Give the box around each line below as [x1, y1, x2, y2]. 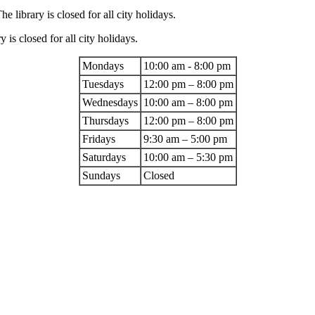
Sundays [82, 169, 120, 182]
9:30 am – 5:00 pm [143, 133, 227, 146]
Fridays [82, 133, 115, 146]
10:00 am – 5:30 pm [143, 151, 233, 164]
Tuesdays [82, 78, 124, 91]
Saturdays [82, 151, 126, 164]
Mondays [82, 60, 124, 72]
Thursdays [82, 115, 129, 127]
